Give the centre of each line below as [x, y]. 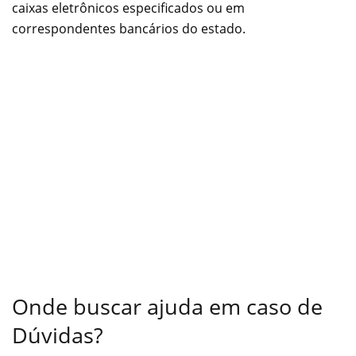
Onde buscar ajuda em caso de [167, 306]
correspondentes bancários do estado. [129, 29]
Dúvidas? [58, 335]
